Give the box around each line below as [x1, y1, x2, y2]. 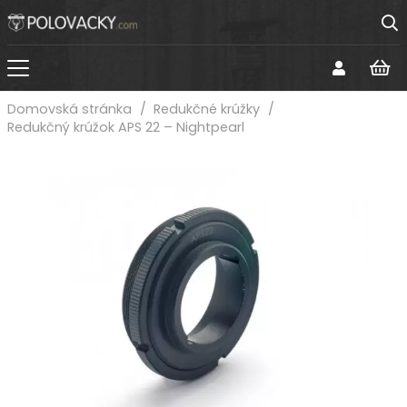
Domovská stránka [7, 100, 132, 118]
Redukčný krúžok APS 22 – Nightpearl [7, 118, 244, 136]
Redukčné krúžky [154, 100, 261, 118]
